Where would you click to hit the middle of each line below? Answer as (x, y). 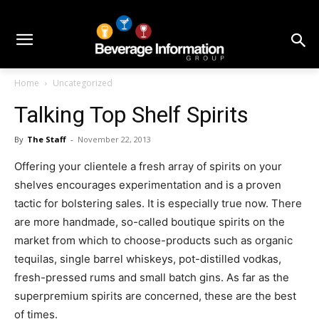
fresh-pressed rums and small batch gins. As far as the (152, 278)
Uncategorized (83, 83)
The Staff (47, 140)
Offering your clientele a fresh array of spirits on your (148, 167)
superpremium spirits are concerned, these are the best (155, 296)
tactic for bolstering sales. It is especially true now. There (158, 204)
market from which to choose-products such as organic (153, 241)
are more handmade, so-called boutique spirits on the (150, 222)
